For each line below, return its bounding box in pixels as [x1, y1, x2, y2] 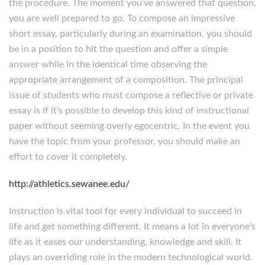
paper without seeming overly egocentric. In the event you [9, 121, 250, 131]
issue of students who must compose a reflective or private [9, 91, 253, 100]
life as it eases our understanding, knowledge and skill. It [9, 237, 241, 247]
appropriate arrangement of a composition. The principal [9, 75, 243, 85]
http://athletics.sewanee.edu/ [9, 179, 130, 189]
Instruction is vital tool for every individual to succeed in [9, 206, 242, 216]
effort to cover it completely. [9, 152, 127, 161]
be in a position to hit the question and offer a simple [9, 44, 228, 54]
